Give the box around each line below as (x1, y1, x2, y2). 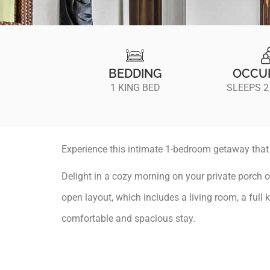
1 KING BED (110, 82, 160, 94)
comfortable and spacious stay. (61, 213, 195, 225)
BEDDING (108, 66, 162, 81)
